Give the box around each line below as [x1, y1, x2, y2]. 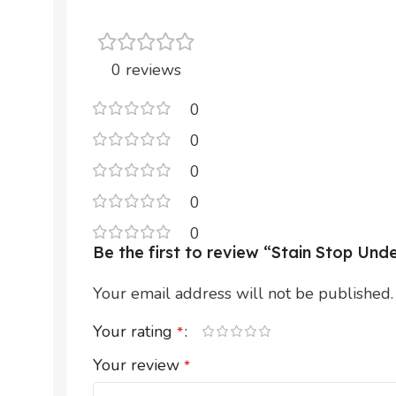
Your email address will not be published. [93, 282, 393, 304]
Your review [93, 354, 184, 376]
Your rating [93, 320, 177, 342]
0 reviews [111, 58, 181, 80]
